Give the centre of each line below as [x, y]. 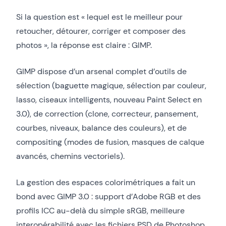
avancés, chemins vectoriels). [70, 156]
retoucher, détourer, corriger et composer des [101, 31]
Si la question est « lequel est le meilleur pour [99, 17]
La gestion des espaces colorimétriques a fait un [106, 182]
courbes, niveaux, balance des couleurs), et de [101, 128]
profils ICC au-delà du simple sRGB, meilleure [100, 210]
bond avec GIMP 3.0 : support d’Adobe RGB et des [108, 196]
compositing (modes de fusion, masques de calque [110, 142]
